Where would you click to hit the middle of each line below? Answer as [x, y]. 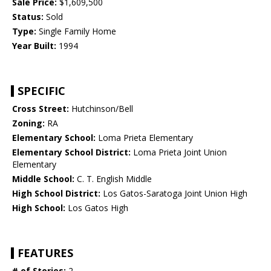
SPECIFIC [41, 91]
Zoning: [28, 123]
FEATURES [45, 253]
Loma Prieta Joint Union [179, 152]
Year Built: [34, 46]
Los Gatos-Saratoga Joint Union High [174, 194]
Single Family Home [76, 31]
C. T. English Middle [113, 179]
